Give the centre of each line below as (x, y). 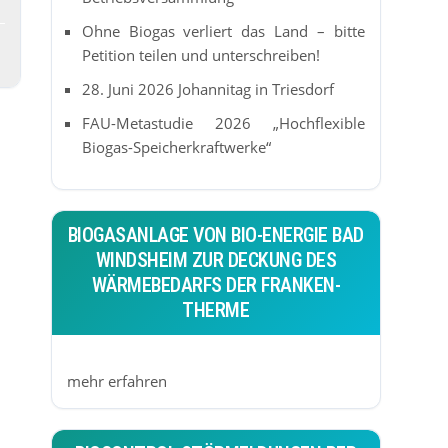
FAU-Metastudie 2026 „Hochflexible (223, 122)
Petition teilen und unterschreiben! (200, 54)
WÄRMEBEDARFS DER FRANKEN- (216, 284)
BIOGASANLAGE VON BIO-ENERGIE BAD (215, 234)
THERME (216, 309)
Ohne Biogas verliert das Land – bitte (223, 30)
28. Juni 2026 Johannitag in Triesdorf (207, 88)
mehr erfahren (116, 380)
